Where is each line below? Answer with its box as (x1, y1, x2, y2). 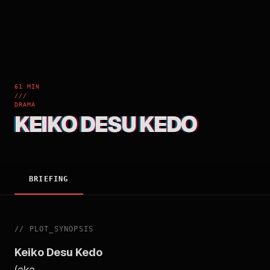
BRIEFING (29, 175, 69, 184)
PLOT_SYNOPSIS (29, 225, 94, 234)
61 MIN (14, 83, 40, 90)
